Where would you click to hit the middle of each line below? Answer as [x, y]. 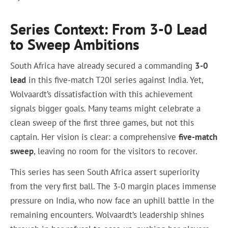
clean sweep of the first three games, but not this [102, 123]
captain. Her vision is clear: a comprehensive [95, 137]
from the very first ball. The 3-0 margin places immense [113, 186]
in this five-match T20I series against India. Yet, [115, 80]
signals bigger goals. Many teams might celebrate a [106, 109]
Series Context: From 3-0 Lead [109, 29]
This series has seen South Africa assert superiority [105, 172]
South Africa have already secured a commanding [103, 66]
